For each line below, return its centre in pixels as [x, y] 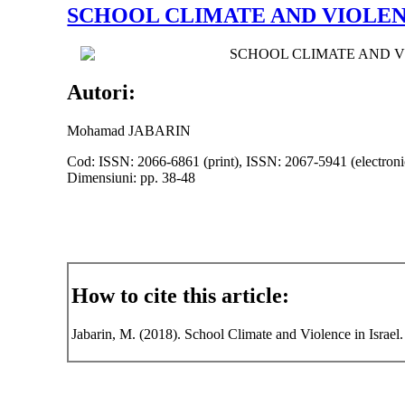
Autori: [102, 92]
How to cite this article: [181, 296]
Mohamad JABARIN [129, 130]
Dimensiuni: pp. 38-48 [132, 177]
